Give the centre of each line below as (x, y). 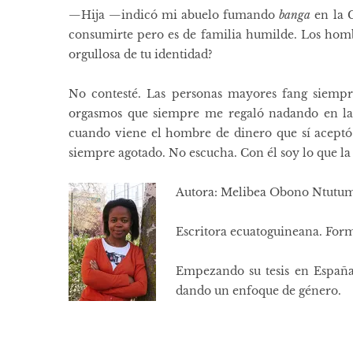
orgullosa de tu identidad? (141, 55)
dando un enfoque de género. (258, 291)
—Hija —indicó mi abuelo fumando (174, 15)
